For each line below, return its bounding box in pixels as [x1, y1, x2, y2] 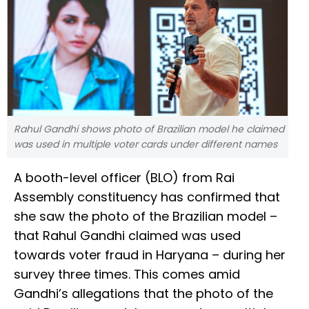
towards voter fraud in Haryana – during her [14, 246, 286, 264]
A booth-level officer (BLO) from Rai [14, 169, 235, 187]
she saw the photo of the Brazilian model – [14, 208, 277, 226]
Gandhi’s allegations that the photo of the [14, 285, 273, 303]
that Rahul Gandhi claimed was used [14, 227, 241, 245]
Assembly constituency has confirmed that [14, 188, 280, 206]
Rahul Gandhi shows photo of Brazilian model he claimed [14, 122, 284, 137]
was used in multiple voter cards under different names [14, 137, 277, 152]
